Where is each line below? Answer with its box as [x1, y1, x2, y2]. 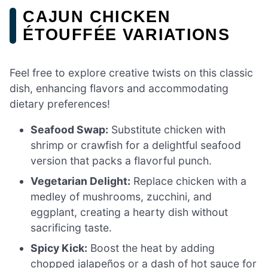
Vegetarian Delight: [31, 175, 131, 188]
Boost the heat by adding [87, 242, 215, 255]
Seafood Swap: [31, 123, 109, 136]
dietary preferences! [10, 97, 110, 110]
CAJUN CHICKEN [23, 7, 170, 26]
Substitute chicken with [108, 123, 226, 136]
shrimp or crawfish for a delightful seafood [31, 139, 242, 152]
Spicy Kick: [31, 242, 88, 255]
